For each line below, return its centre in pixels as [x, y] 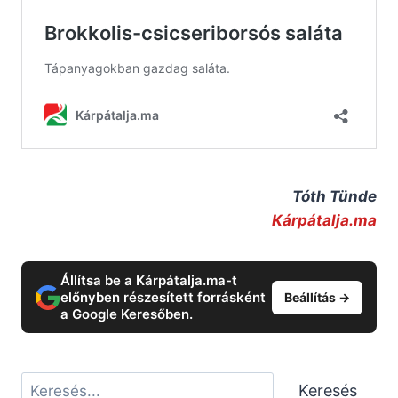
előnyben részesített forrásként [163, 298]
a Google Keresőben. [127, 314]
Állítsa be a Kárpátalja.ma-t [149, 281]
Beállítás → [317, 297]
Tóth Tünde [334, 197]
